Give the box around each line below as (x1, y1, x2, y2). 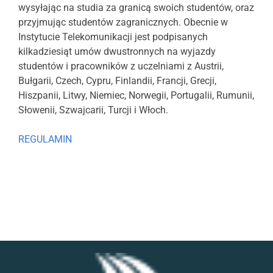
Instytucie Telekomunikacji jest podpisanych (18, 31, 208, 43)
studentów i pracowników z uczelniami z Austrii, (18, 60, 224, 73)
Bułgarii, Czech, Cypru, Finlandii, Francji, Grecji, (18, 75, 216, 87)
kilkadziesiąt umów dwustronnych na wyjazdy (18, 46, 216, 58)
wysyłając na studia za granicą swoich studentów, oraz (18, 2, 254, 14)
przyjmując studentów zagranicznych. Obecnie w (18, 16, 228, 29)
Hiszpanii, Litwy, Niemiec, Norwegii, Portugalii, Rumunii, (18, 90, 254, 102)
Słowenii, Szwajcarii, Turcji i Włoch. (18, 104, 168, 116)
